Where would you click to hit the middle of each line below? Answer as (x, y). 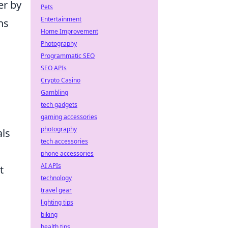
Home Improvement (69, 31)
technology (56, 178)
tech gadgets (59, 105)
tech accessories (64, 141)
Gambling (54, 92)
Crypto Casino (61, 80)
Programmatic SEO (68, 56)
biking (49, 215)
